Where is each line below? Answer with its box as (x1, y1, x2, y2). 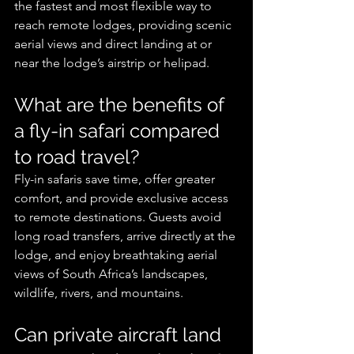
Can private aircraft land (14, 323, 226, 347)
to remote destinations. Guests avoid (14, 209, 224, 225)
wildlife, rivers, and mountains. (14, 285, 183, 301)
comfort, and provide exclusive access (14, 190, 232, 206)
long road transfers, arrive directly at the (14, 228, 239, 244)
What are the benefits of (14, 93, 228, 117)
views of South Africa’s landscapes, (14, 266, 211, 282)
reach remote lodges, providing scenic (14, 17, 235, 33)
